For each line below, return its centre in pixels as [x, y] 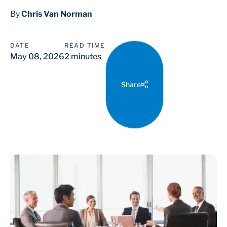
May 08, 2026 [37, 56]
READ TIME [85, 45]
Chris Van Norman [57, 14]
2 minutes [83, 56]
